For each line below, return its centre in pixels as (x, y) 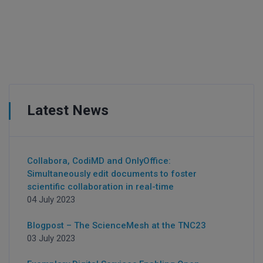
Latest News (68, 110)
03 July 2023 (51, 238)
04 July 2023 (51, 200)
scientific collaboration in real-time (100, 187)
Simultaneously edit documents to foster (112, 174)
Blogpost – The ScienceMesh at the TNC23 (117, 225)
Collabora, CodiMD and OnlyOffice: (99, 161)
